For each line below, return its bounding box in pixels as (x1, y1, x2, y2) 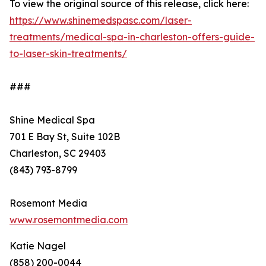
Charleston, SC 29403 (9, 147, 106, 160)
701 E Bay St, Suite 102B (9, 131, 120, 143)
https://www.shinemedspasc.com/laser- (9, 14, 192, 27)
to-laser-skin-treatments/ (9, 47, 127, 60)
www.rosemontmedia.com (9, 214, 128, 226)
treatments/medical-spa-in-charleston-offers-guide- (9, 31, 255, 43)
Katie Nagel (9, 240, 66, 252)
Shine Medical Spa (9, 114, 95, 126)
